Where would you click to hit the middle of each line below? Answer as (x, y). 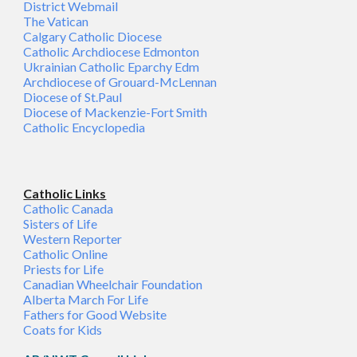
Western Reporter (73, 239)
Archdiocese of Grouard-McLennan (120, 82)
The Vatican (56, 21)
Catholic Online (66, 254)
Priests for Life (64, 269)
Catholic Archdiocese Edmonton (112, 51)
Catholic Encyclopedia (84, 127)
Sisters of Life (61, 224)
